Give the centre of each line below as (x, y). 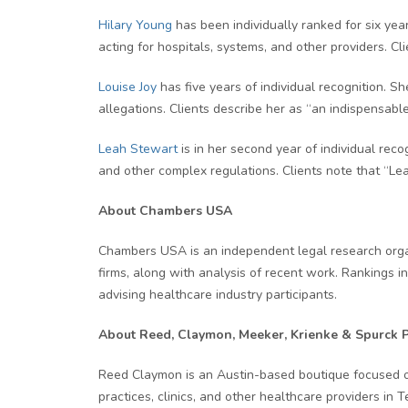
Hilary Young (135, 25)
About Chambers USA (165, 211)
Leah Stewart (138, 149)
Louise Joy (127, 87)
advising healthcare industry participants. (218, 295)
